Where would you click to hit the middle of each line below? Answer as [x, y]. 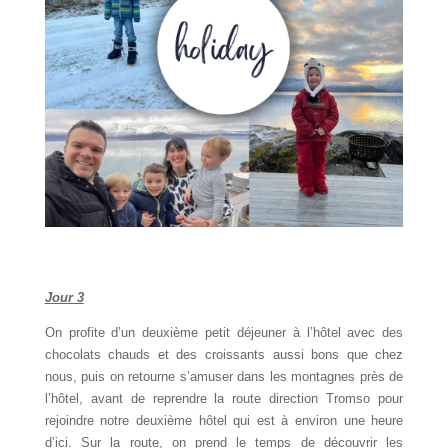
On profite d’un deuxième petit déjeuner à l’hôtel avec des [224, 332]
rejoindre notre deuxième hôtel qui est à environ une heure [224, 420]
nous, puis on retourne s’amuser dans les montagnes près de [224, 376]
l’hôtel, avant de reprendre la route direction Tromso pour [224, 398]
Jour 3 [64, 297]
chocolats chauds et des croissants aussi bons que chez [224, 354]
